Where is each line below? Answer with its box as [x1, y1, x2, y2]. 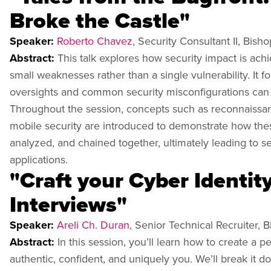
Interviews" [10, 188, 127, 220]
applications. [10, 151, 68, 167]
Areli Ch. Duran [57, 217, 129, 232]
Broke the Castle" [10, 4, 190, 36]
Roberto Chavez [57, 33, 132, 48]
